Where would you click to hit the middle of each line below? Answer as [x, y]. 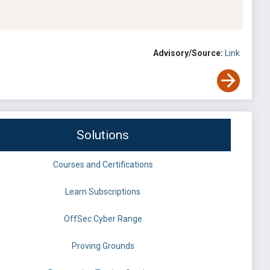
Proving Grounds [103, 246]
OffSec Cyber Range [103, 219]
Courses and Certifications [103, 165]
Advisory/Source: [188, 53]
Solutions [103, 135]
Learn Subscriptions [103, 192]
